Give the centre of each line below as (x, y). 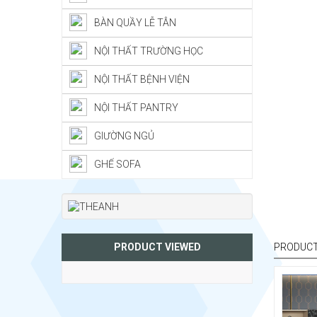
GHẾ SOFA (117, 164)
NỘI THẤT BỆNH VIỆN (142, 79)
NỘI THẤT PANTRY (136, 108)
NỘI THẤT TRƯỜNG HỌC (149, 51)
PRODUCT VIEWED (157, 247)
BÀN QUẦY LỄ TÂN (135, 23)
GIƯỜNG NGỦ (124, 136)
